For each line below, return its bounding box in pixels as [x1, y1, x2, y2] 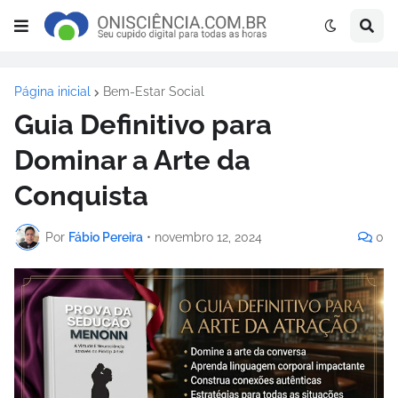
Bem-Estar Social [103, 84, 204, 99]
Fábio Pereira [68, 229, 143, 244]
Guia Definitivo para [14, 108, 272, 140]
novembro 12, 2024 [155, 229, 262, 244]
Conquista [14, 179, 148, 211]
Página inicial [14, 84, 91, 99]
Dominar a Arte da [14, 144, 251, 176]
